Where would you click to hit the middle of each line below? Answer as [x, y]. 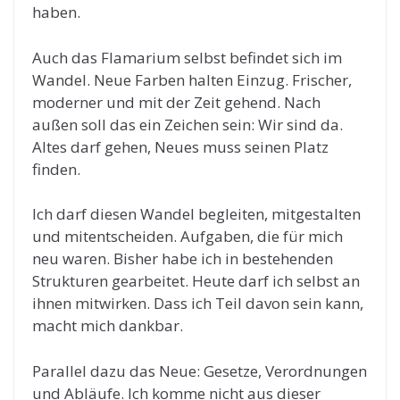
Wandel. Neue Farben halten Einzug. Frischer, [192, 79]
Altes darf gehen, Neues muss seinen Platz [180, 146]
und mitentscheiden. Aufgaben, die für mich [187, 236]
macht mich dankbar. [108, 325]
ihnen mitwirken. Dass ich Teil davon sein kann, [198, 303]
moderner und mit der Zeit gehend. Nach [176, 102]
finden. [56, 169]
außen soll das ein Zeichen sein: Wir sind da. [187, 124]
